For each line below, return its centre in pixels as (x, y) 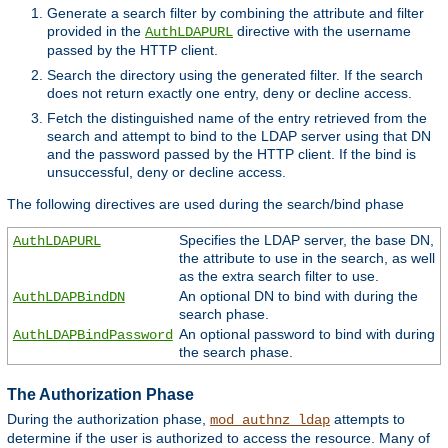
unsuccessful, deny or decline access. (166, 171)
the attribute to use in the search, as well (306, 257)
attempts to (367, 419)
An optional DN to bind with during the (298, 295)
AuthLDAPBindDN (68, 296)
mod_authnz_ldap (270, 420)
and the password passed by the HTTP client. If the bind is (231, 153)
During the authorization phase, (108, 419)
